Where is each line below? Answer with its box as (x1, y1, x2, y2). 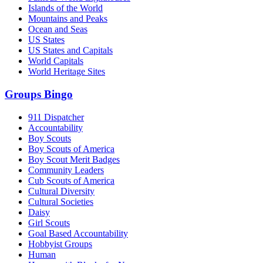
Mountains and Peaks (28, 14, 107, 24)
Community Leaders (28, 164, 104, 175)
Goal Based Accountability (28, 228, 128, 238)
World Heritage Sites (28, 66, 105, 77)
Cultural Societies (28, 196, 93, 207)
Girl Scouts (28, 217, 70, 228)
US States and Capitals (28, 45, 113, 56)
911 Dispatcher (28, 112, 84, 122)
